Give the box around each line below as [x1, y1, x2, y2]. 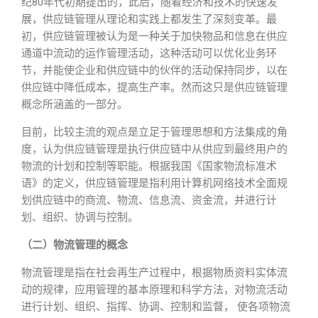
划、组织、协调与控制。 [21, 211, 138, 224]
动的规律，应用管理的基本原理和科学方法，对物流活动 [21, 283, 287, 296]
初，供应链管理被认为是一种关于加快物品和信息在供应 [21, 30, 287, 43]
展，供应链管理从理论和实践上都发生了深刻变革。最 [21, 13, 277, 26]
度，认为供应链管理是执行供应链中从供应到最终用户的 [21, 143, 287, 155]
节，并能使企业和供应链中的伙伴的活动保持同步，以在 [21, 64, 287, 77]
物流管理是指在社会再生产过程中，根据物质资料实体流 [21, 266, 287, 279]
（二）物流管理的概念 [21, 238, 128, 251]
